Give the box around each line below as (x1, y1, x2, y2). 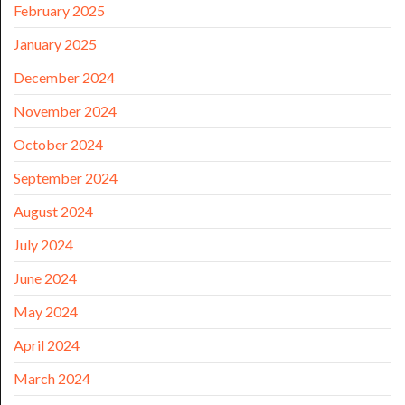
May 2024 (14, 303, 78, 321)
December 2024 (14, 69, 115, 87)
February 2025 (14, 2, 105, 20)
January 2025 (14, 35, 97, 53)
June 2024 (14, 269, 77, 287)
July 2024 (14, 236, 73, 254)
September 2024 (14, 169, 118, 187)
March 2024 (14, 370, 90, 388)
